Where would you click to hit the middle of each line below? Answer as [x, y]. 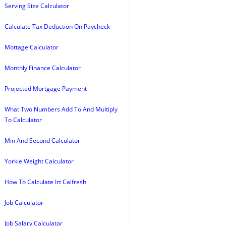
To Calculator [23, 120]
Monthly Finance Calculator [43, 68]
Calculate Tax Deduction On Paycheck [57, 26]
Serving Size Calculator [37, 6]
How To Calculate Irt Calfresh [45, 182]
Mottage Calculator [32, 47]
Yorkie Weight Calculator [39, 161]
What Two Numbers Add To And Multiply [61, 109]
